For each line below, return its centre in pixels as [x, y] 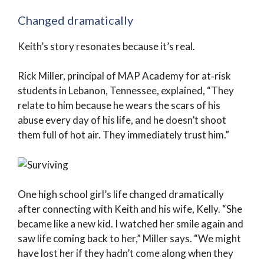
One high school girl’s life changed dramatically [121, 194]
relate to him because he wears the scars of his [119, 105]
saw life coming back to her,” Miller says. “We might [129, 238]
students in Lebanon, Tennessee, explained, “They [126, 90]
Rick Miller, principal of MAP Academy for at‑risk [124, 76]
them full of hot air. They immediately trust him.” [123, 135]
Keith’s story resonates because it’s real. [106, 46]
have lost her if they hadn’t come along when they [126, 253]
